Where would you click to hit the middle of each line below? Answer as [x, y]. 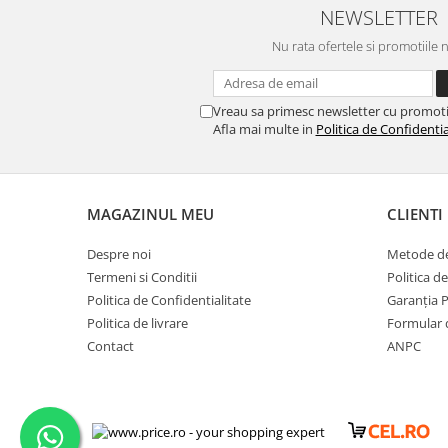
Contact [110, 346]
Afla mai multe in [264, 129]
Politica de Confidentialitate [169, 300]
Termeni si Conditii [142, 277]
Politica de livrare [137, 323]
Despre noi [119, 254]
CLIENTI [415, 214]
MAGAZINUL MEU [150, 214]
